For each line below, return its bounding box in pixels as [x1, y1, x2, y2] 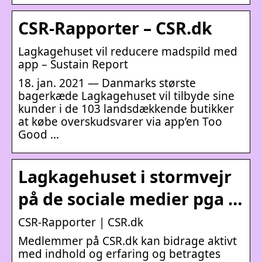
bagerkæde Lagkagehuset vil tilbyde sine [18, 88, 235, 104]
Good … [18, 126, 59, 142]
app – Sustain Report [18, 56, 128, 72]
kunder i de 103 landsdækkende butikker [18, 101, 234, 116]
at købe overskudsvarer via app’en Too [18, 113, 222, 129]
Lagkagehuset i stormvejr [18, 165, 232, 188]
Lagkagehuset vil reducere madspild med [18, 43, 237, 59]
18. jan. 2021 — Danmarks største [18, 75, 196, 91]
